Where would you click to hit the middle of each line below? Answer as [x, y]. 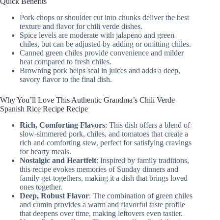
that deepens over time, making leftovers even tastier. [101, 213]
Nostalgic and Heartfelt [58, 160]
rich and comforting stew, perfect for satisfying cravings [106, 142]
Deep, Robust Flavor [54, 195]
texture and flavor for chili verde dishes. [81, 27]
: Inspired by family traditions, [143, 160]
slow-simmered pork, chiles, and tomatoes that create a [104, 134]
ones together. [41, 187]
